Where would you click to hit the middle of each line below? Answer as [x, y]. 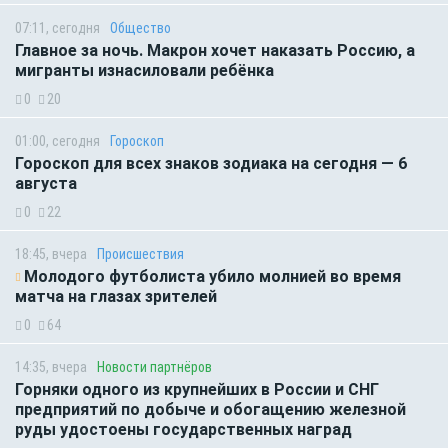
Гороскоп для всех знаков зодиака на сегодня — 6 [211, 163]
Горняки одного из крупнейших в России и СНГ [197, 389]
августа [46, 183]
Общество [140, 27]
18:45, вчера [51, 253]
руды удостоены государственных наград [187, 429]
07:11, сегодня [57, 27]
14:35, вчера [51, 366]
